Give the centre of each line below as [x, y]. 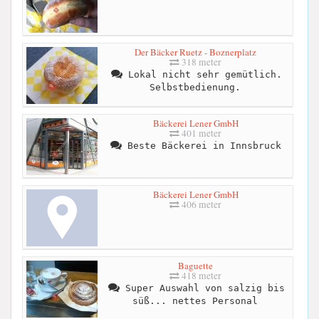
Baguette [195, 265]
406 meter [200, 204]
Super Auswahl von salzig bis [202, 288]
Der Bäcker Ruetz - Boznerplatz [195, 52]
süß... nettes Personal [195, 300]
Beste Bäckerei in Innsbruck [201, 145]
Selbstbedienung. [195, 87]
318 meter [200, 62]
